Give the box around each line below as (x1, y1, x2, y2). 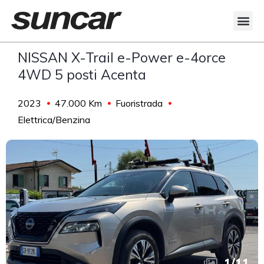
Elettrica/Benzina (18, 113, 90, 126)
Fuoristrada (115, 97, 163, 109)
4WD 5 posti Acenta (18, 65, 146, 83)
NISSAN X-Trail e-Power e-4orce (18, 48, 226, 66)
